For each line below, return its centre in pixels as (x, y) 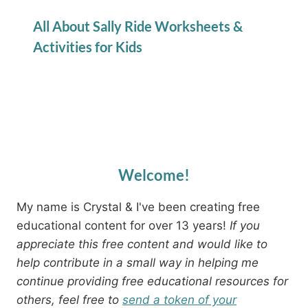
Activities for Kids (88, 47)
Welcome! (154, 175)
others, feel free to (69, 299)
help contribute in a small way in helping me (137, 262)
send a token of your (179, 299)
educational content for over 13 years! (123, 225)
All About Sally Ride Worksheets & (138, 26)
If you (245, 225)
